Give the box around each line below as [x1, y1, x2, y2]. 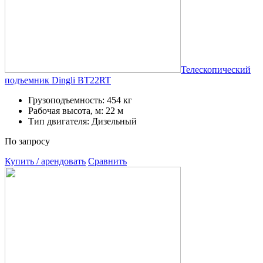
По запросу [5, 136, 50, 146]
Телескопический [181, 64, 251, 75]
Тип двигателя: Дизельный [28, 116, 137, 126]
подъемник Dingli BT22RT [5, 75, 111, 85]
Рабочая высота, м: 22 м [28, 105, 123, 116]
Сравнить [88, 156, 127, 166]
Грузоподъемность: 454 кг [28, 95, 132, 105]
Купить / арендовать [5, 156, 86, 166]
